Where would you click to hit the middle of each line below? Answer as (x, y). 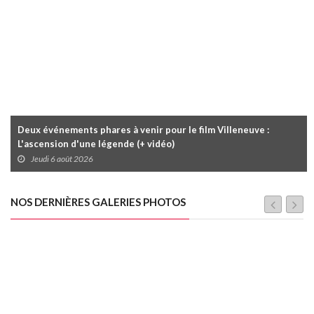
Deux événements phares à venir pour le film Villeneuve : (143, 130)
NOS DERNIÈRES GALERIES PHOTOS (98, 202)
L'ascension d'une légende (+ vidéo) (96, 144)
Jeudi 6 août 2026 (62, 159)
